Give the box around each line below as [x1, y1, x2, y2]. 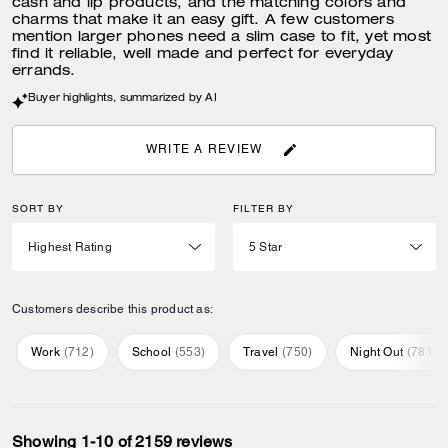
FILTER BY [233, 201, 294, 215]
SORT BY [12, 201, 64, 215]
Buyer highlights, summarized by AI [28, 94, 217, 104]
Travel [243, 344, 279, 359]
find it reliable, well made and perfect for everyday [12, 48, 394, 62]
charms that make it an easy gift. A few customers [12, 14, 394, 28]
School [131, 344, 172, 359]
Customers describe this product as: [12, 301, 213, 316]
